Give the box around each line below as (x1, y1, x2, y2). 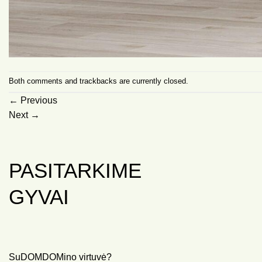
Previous (18, 95, 57, 106)
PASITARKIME (9, 159, 142, 182)
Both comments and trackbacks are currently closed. (9, 77, 188, 86)
